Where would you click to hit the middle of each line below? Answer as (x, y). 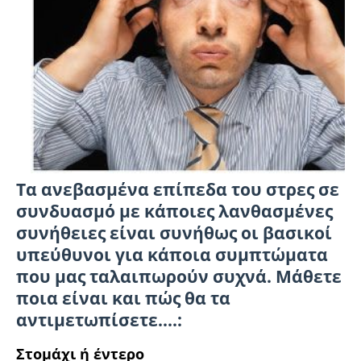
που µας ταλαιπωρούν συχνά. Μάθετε (179, 276)
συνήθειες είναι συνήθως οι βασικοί (174, 233)
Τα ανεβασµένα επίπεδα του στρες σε (178, 189)
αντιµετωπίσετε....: (99, 320)
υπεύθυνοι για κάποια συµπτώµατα (172, 255)
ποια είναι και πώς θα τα (123, 298)
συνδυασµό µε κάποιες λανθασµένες (174, 211)
